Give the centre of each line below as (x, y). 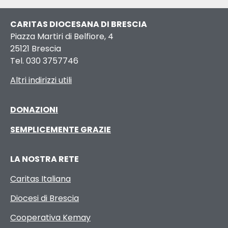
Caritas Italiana (40, 179)
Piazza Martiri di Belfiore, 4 (62, 36)
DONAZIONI (34, 110)
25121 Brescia (36, 48)
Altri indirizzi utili (41, 80)
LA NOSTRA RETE (45, 159)
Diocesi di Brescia (45, 198)
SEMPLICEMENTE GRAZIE (61, 129)
